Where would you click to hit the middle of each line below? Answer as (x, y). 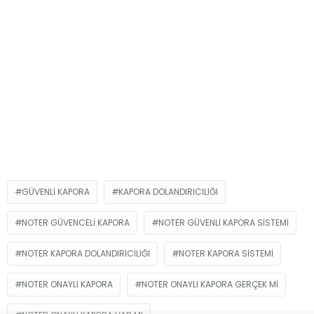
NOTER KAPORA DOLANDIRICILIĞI (86, 253)
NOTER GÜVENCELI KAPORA (76, 222)
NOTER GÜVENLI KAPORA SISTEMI (224, 222)
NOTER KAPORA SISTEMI (226, 253)
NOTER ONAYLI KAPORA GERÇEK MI (210, 284)
